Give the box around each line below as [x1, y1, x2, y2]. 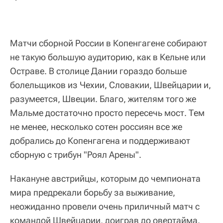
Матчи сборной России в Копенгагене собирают [10, 37, 207, 48]
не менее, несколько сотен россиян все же [10, 121, 182, 132]
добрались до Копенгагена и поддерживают [10, 135, 190, 146]
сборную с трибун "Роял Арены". [10, 149, 141, 160]
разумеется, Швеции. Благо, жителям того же [10, 93, 196, 104]
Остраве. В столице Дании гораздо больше [10, 65, 187, 76]
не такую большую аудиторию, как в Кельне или [10, 51, 206, 62]
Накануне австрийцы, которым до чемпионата [10, 173, 201, 184]
